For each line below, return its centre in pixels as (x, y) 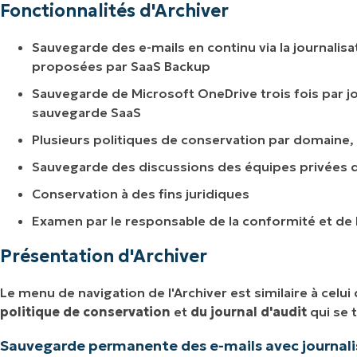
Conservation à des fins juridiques (141, 194)
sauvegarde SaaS (86, 113)
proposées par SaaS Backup (121, 67)
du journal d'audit (249, 312)
